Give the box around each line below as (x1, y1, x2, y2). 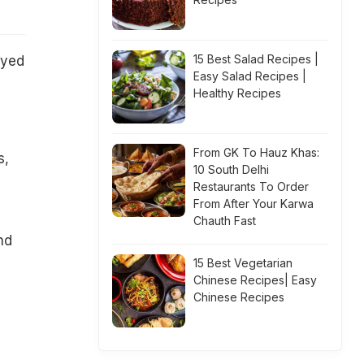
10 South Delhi (193, 162, 269, 176)
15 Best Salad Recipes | (193, 52, 318, 66)
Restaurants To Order (193, 180, 309, 193)
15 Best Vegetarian (193, 256, 292, 270)
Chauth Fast (193, 214, 256, 227)
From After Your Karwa (193, 197, 314, 210)
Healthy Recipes (193, 86, 281, 100)
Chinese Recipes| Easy (193, 273, 317, 287)
